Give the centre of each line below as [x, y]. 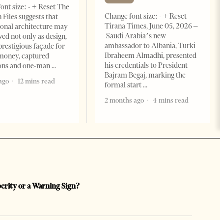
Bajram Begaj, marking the [145, 75]
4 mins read [170, 100]
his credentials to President [146, 66]
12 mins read [35, 81]
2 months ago [124, 100]
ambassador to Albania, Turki [150, 46]
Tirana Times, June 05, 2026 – [151, 26]
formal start [124, 85]
